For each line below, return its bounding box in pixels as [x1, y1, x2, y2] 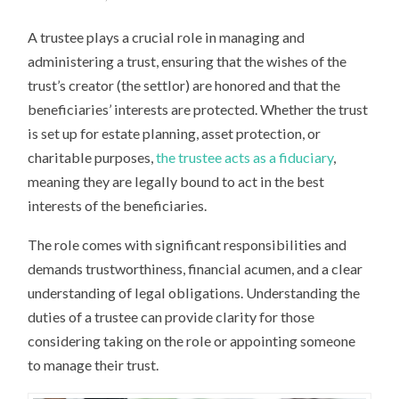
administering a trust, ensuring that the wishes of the [28, 52, 347, 69]
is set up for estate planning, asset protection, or [28, 124, 322, 142]
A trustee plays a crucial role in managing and [28, 28, 305, 45]
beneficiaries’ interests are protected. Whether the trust [28, 100, 369, 118]
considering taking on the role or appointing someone [28, 332, 356, 350]
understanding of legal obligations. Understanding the [28, 284, 361, 302]
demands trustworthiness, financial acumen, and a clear [28, 260, 363, 278]
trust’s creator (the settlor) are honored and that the [28, 76, 341, 94]
